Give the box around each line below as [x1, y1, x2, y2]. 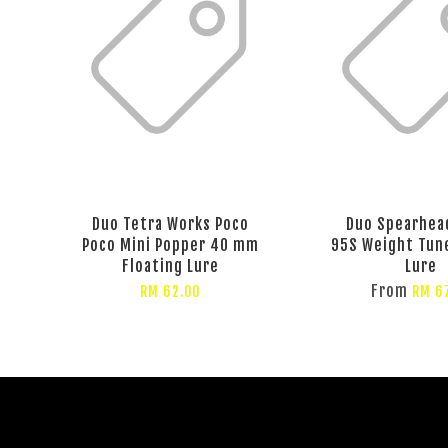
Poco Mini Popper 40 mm [81, 234, 259, 255]
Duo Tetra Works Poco [91, 213, 249, 234]
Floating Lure [121, 255, 219, 276]
